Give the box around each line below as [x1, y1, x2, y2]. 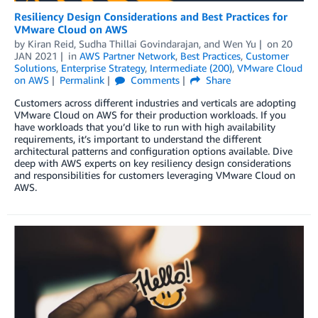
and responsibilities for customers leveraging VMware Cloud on [14, 169, 295, 182]
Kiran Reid [28, 38, 74, 50]
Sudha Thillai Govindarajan [79, 38, 199, 50]
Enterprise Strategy [61, 62, 145, 75]
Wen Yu [223, 38, 256, 50]
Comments [127, 74, 180, 87]
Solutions [14, 62, 56, 75]
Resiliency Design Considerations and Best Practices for [14, 10, 287, 23]
